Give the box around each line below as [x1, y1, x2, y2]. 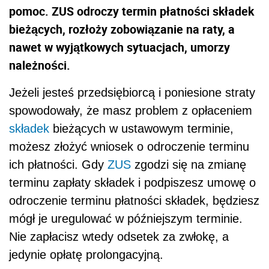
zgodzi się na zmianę [131, 157, 246, 171]
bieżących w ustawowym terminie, [49, 121, 234, 135]
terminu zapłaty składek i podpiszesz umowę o [9, 175, 256, 189]
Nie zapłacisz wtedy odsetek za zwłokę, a [9, 229, 229, 243]
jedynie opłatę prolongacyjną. [9, 247, 163, 261]
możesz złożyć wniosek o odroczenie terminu [9, 139, 249, 153]
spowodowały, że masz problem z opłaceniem [9, 103, 252, 117]
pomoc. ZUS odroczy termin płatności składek [9, 2, 254, 19]
